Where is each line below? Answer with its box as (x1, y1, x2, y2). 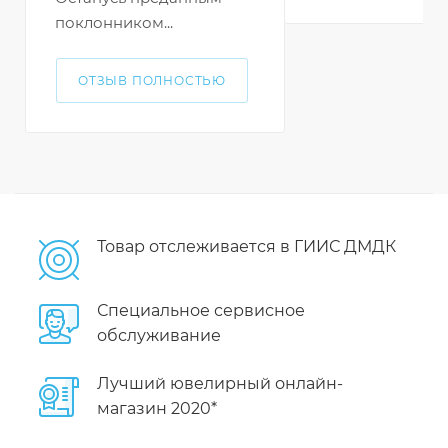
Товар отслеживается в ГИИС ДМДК (97, 237, 396, 257)
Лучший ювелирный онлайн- (97, 374, 343, 394)
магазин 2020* (97, 399, 217, 419)
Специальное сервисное (97, 301, 305, 321)
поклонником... (55, 13, 173, 33)
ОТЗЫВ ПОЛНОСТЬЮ (78, 73, 226, 89)
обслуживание (97, 326, 221, 346)
